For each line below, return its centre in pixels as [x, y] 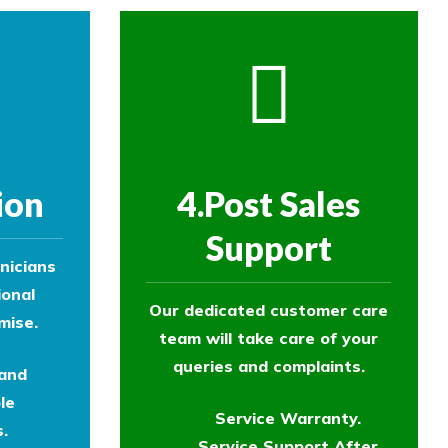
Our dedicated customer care [269, 309]
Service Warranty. [287, 417]
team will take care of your [269, 337]
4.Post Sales [269, 203]
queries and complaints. [268, 365]
